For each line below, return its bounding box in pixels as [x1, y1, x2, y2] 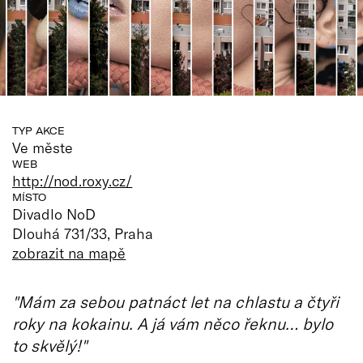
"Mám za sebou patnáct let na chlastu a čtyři [12, 291, 339, 311]
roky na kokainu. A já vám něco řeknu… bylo [12, 313, 333, 333]
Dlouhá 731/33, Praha [12, 224, 154, 242]
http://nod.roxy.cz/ [12, 171, 133, 190]
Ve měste [12, 138, 74, 156]
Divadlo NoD [12, 204, 96, 223]
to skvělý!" [12, 335, 87, 355]
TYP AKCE [12, 124, 65, 137]
